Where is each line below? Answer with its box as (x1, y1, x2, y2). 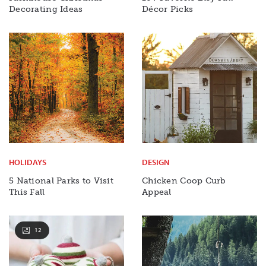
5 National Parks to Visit (9, 175, 113, 186)
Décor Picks (142, 4, 194, 14)
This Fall (9, 186, 45, 197)
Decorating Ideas (9, 4, 83, 14)
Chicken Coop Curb (142, 175, 226, 186)
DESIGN (142, 156, 169, 167)
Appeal (142, 186, 172, 197)
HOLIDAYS (9, 156, 46, 167)
